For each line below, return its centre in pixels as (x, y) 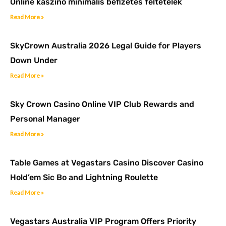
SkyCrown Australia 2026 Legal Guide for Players (106, 45)
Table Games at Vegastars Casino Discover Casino (107, 162)
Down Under (34, 60)
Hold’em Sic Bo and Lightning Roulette (84, 177)
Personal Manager (45, 119)
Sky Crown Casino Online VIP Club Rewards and (102, 104)
